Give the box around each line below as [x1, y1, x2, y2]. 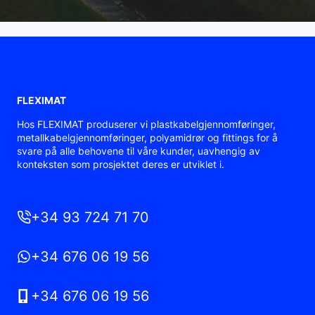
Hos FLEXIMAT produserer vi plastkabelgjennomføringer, [17, 117, 276, 130]
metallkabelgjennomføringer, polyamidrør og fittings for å [17, 131, 278, 143]
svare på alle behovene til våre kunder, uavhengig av [17, 144, 260, 157]
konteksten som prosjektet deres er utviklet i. [17, 157, 224, 170]
